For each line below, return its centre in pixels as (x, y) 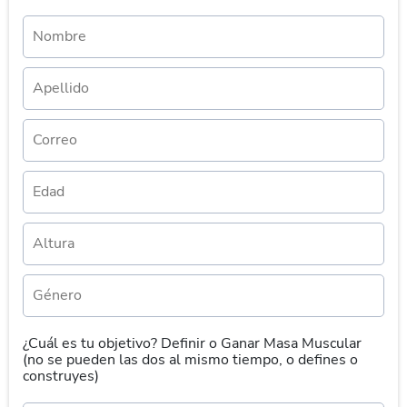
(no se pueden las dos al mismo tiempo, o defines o (190, 360)
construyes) (61, 376)
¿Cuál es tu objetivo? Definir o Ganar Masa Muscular (192, 343)
